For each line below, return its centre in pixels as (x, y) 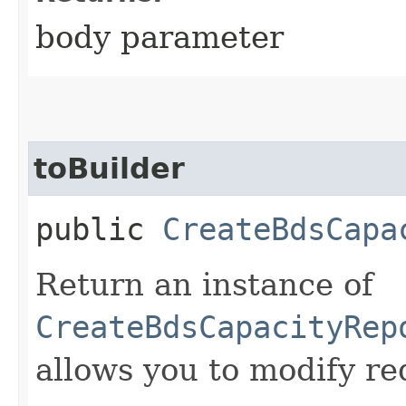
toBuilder (109, 168)
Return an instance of (204, 284)
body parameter (159, 37)
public (99, 229)
